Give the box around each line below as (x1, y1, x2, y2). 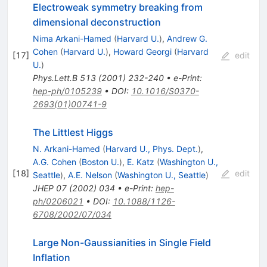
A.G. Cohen (32, 157, 76, 167)
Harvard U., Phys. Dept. (105, 144, 198, 154)
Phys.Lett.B (32, 73, 77, 83)
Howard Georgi (113, 46, 172, 57)
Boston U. (81, 157, 119, 167)
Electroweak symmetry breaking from (32, 1, 203, 14)
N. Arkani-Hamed (32, 144, 100, 154)
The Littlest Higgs (32, 126, 113, 139)
